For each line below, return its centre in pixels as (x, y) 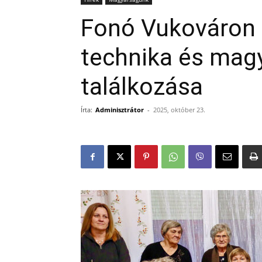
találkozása (142, 87)
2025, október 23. (179, 110)
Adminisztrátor (120, 110)
